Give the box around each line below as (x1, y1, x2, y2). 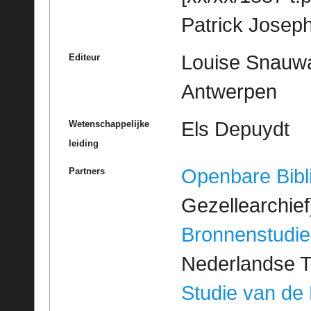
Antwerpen (180, 80, 277, 103)
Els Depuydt (180, 117, 289, 140)
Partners (68, 165, 105, 176)
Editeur (68, 51, 100, 62)
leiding (68, 137, 99, 149)
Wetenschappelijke (68, 118, 149, 129)
